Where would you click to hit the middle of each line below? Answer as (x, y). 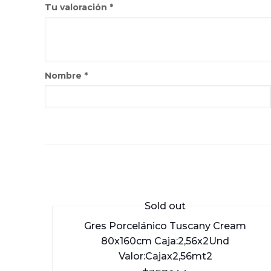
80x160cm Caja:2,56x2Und (165, 241)
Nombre (65, 75)
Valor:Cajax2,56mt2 (165, 256)
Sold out (165, 206)
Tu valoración (77, 7)
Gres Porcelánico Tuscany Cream (165, 226)
